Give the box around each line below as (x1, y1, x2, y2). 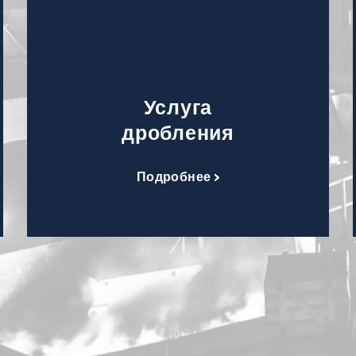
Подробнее (136, 166, 215, 185)
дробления (122, 117, 234, 146)
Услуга (143, 91, 213, 121)
